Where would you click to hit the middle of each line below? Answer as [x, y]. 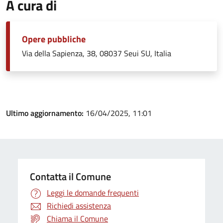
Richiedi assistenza [79, 206]
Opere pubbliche [54, 39]
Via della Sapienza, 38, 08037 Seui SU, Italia [97, 54]
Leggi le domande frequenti [93, 193]
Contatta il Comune [70, 177]
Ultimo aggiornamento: [46, 113]
